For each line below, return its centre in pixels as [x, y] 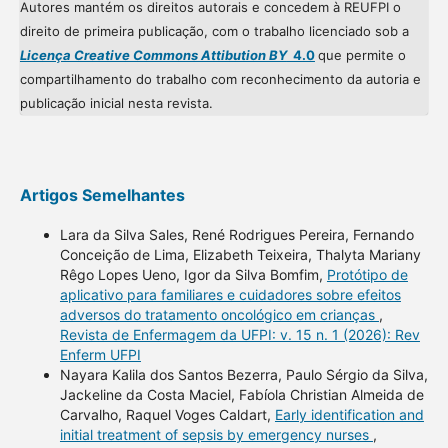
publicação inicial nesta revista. [116, 103]
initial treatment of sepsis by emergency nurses [216, 435]
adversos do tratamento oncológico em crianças [219, 315]
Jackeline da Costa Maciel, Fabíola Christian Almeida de [241, 395]
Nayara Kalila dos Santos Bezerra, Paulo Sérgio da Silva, [243, 375]
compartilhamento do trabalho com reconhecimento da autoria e [220, 79]
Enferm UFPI [100, 355]
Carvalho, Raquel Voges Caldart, [167, 415]
